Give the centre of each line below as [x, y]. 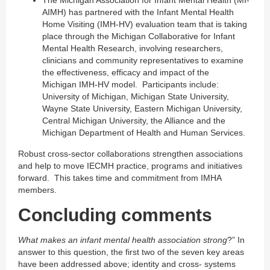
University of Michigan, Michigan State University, [136, 96]
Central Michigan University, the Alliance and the [134, 120]
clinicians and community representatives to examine [143, 60]
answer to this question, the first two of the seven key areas [131, 252]
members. [37, 190]
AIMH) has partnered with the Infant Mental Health [138, 12]
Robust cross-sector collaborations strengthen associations [130, 153]
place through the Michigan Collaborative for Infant [139, 36]
